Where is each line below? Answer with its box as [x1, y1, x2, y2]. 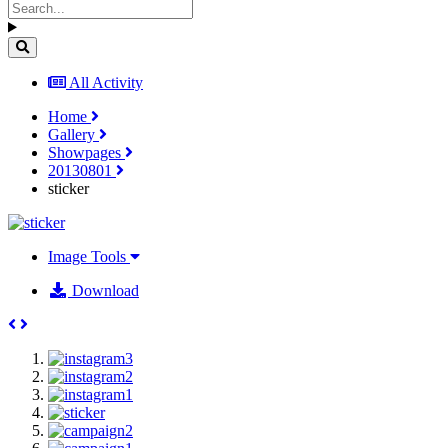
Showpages [48, 143, 125, 161]
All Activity [69, 73, 143, 91]
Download [68, 281, 139, 299]
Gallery [48, 125, 99, 143]
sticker [48, 179, 89, 197]
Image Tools [48, 247, 130, 265]
